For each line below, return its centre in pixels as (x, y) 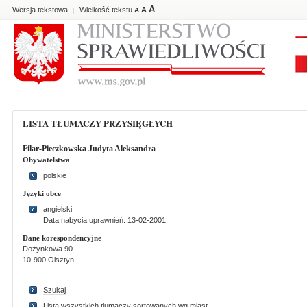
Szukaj (54, 290)
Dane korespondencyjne (62, 238)
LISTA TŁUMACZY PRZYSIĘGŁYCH (101, 123)
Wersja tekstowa (40, 10)
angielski (58, 209)
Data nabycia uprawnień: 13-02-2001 (105, 220)
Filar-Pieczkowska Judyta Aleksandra (89, 149)
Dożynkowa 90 (48, 249)
